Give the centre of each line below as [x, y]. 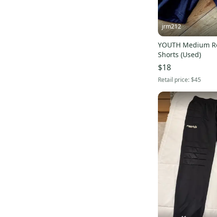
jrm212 [171, 26]
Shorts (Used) [179, 54]
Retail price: [174, 79]
